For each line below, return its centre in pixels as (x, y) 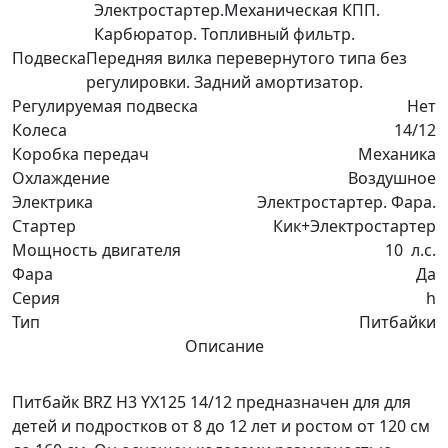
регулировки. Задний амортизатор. (224, 81)
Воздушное (392, 177)
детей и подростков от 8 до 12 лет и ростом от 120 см (221, 425)
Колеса (39, 129)
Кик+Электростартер (354, 225)
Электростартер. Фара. (346, 201)
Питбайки (397, 321)
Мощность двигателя (96, 249)
